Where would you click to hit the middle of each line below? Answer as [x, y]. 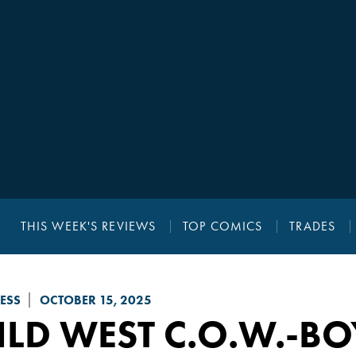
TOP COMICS [223, 226]
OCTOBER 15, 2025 [95, 300]
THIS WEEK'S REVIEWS [88, 226]
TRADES [313, 226]
